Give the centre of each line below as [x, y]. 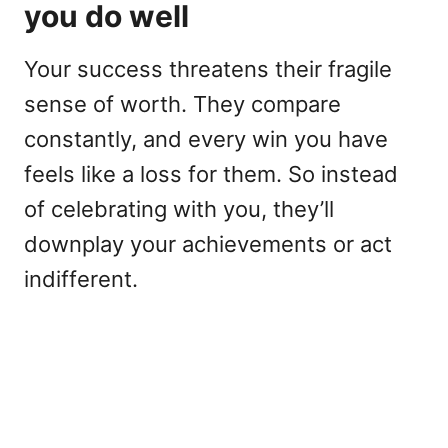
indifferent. [81, 279]
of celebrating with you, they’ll [179, 209]
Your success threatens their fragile [208, 69]
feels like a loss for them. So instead [211, 174]
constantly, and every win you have [206, 139]
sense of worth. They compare [182, 104]
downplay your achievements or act [208, 244]
